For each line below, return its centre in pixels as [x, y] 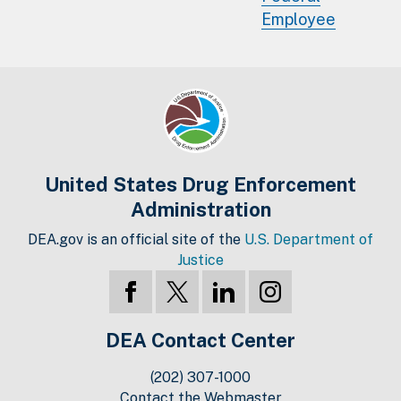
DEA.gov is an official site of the [136, 240]
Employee [299, 20]
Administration [200, 210]
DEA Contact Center [200, 341]
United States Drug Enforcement [200, 185]
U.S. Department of [309, 240]
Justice [200, 260]
